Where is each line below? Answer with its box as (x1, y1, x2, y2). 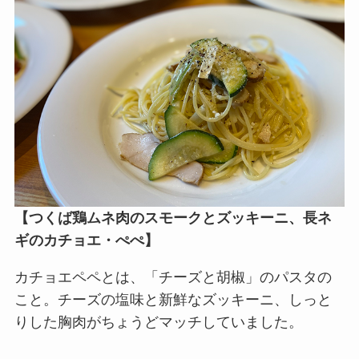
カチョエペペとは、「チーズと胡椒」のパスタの (14, 268, 332, 285)
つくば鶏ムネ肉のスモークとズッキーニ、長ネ (28, 209, 332, 226)
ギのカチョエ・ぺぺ (14, 232, 144, 248)
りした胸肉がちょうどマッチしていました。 (14, 313, 303, 330)
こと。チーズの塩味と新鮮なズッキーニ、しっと (14, 291, 332, 308)
